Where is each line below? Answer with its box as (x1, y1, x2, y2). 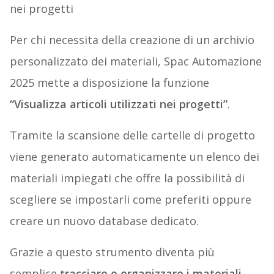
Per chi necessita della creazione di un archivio (9, 32, 254, 47)
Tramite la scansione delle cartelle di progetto (9, 127, 255, 143)
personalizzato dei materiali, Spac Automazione (9, 53, 262, 68)
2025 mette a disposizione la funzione (9, 75, 209, 90)
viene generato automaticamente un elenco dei (9, 149, 259, 164)
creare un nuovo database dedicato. (9, 213, 199, 228)
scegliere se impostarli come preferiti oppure (9, 191, 251, 207)
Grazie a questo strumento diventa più (9, 244, 215, 259)
